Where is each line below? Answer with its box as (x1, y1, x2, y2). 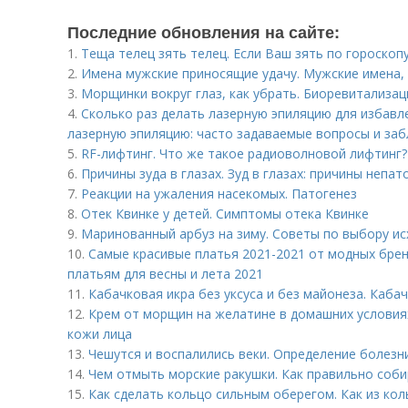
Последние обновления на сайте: (67, 20, 340, 44)
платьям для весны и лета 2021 (67, 265, 263, 282)
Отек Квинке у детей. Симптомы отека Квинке (81, 205, 369, 222)
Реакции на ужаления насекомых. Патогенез (81, 185, 357, 202)
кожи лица (67, 325, 132, 342)
